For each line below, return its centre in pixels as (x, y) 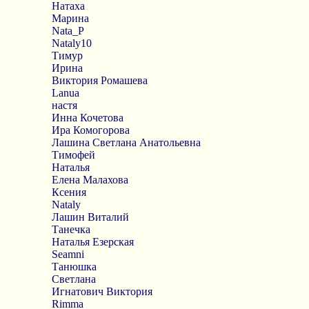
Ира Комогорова (90, 130)
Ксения (69, 192)
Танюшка (74, 267)
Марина (70, 18)
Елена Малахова (90, 180)
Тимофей (73, 155)
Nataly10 (71, 43)
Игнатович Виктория (102, 291)
